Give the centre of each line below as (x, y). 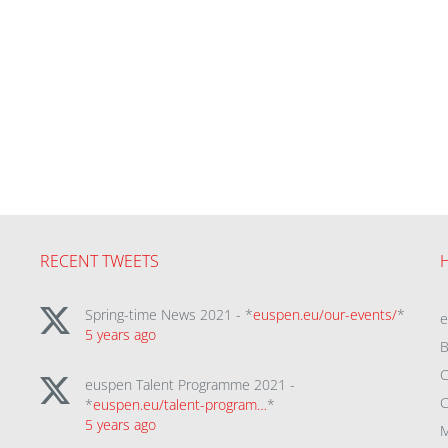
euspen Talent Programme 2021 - (189, 385)
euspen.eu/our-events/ (324, 315)
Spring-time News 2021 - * (168, 315)
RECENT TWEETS (99, 261)
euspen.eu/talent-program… (179, 405)
